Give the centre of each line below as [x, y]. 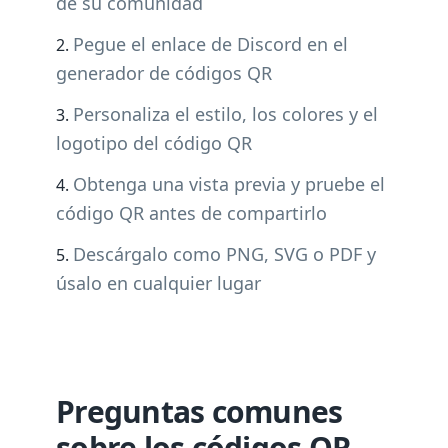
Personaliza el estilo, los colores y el [225, 114]
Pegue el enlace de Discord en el [210, 44]
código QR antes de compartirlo [191, 213]
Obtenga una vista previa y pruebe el [229, 184]
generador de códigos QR [164, 73]
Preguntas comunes [199, 411]
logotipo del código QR [154, 143]
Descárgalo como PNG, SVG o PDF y [224, 254]
